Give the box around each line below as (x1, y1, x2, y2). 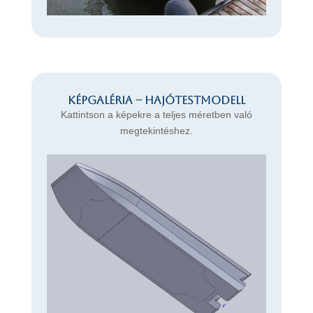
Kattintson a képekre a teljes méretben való (60, 108, 252, 120)
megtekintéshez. (119, 124, 193, 136)
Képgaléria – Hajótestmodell (67, 93, 245, 107)
